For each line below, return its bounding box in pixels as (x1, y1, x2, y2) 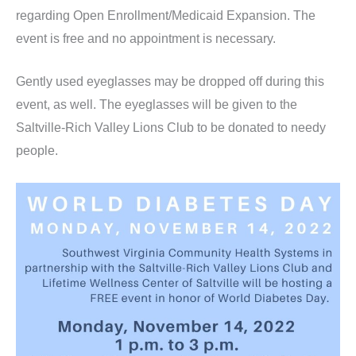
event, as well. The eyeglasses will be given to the (16, 98, 297, 112)
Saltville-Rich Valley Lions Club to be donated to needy (16, 121, 326, 135)
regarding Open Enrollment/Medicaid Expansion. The (16, 8, 315, 22)
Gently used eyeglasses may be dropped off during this (16, 75, 324, 89)
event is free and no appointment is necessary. (16, 31, 276, 45)
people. (16, 144, 58, 158)
